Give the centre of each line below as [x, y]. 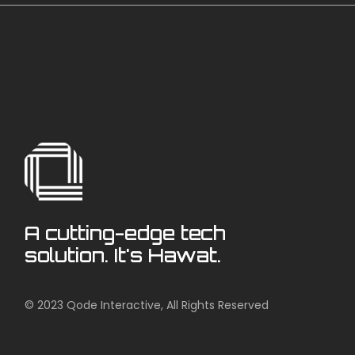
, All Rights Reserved [215, 305]
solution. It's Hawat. [123, 256]
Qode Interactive [114, 305]
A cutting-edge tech [126, 233]
